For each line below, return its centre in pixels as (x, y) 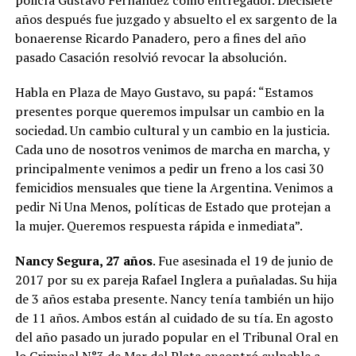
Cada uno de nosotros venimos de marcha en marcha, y (172, 149)
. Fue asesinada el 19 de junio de (242, 260)
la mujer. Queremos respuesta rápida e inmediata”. (159, 225)
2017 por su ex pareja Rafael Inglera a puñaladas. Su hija (176, 279)
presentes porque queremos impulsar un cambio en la (169, 111)
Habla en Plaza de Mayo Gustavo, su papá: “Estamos (164, 92)
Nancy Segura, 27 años (83, 260)
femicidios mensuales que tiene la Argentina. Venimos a (174, 187)
